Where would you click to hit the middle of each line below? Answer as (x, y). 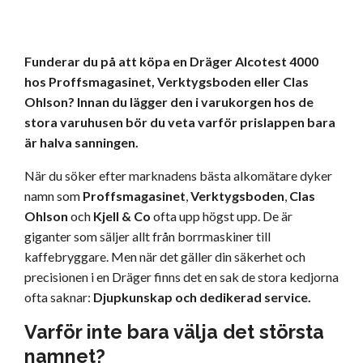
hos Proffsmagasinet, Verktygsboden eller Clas (167, 82)
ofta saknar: (59, 297)
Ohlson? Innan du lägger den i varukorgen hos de (169, 102)
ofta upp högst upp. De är (222, 216)
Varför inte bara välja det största (174, 332)
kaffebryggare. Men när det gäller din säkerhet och (165, 257)
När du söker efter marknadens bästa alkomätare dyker (178, 176)
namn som (53, 196)
